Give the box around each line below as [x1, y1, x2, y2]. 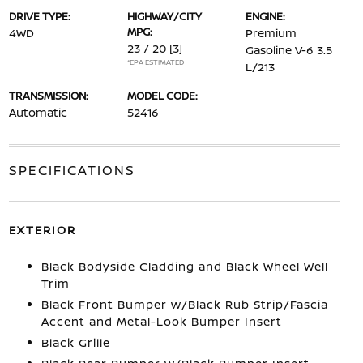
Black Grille [41, 335, 110, 350]
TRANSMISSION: [8, 88, 88, 103]
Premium [246, 25, 297, 41]
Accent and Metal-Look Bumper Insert [41, 314, 282, 329]
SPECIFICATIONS [8, 161, 135, 179]
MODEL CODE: [126, 88, 198, 103]
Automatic [8, 105, 67, 120]
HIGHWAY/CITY [126, 9, 202, 23]
